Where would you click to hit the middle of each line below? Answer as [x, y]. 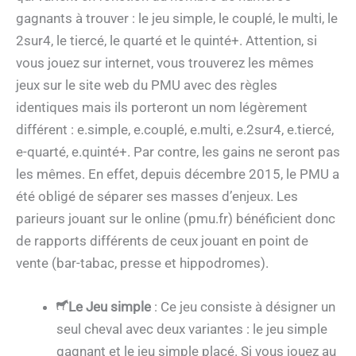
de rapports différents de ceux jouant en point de [162, 240]
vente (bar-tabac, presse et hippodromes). [142, 263]
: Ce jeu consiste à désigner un [243, 307]
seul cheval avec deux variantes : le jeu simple [192, 329]
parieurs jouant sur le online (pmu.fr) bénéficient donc [176, 218]
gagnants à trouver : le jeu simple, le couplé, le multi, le [177, 18]
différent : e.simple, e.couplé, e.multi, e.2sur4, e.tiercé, [175, 129]
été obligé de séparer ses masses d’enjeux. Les [157, 196]
